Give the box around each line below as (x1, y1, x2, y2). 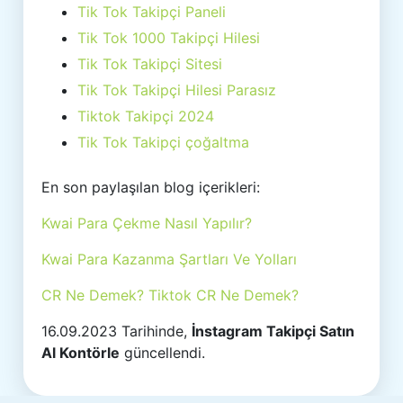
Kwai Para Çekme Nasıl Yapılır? (41, 214, 253, 232)
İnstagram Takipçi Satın (192, 322, 355, 340)
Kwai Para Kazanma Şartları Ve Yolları (41, 250, 298, 268)
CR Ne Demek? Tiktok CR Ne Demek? (41, 286, 300, 304)
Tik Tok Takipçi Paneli (77, 3, 227, 21)
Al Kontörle (41, 344, 121, 362)
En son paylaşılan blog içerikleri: (41, 178, 261, 196)
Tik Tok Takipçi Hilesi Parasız (77, 81, 277, 99)
